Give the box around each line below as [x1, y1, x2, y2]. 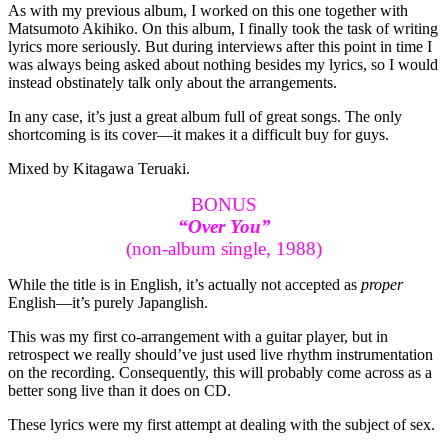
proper [361, 276, 403, 294]
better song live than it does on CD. [8, 382, 231, 400]
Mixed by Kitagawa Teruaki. [8, 160, 190, 178]
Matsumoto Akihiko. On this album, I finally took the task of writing [8, 20, 438, 38]
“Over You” [177, 216, 271, 238]
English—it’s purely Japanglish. [8, 294, 208, 312]
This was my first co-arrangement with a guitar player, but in [8, 328, 388, 346]
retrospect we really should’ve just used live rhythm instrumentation [8, 346, 433, 364]
